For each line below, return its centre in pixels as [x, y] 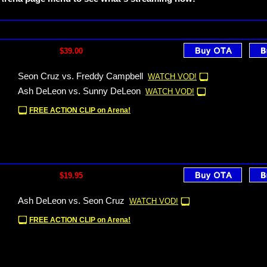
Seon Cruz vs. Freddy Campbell [80, 76]
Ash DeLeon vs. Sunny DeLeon [79, 91]
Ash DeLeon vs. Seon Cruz [71, 201]
